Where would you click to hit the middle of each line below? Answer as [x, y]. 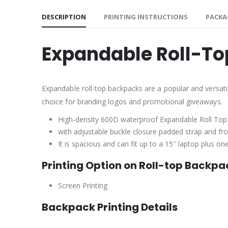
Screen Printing [83, 185]
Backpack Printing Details [110, 207]
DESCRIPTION [64, 17]
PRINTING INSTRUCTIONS [146, 17]
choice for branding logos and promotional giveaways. [132, 101]
